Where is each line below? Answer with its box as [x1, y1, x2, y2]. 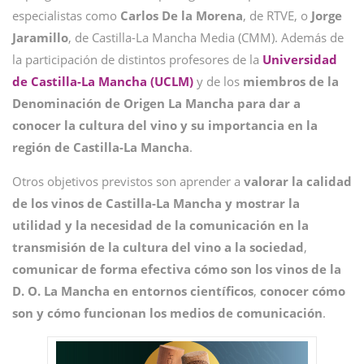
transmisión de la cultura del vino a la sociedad [12, 239, 304, 255]
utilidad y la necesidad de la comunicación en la [12, 217, 309, 233]
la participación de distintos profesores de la [12, 51, 262, 67]
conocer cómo [260, 283, 345, 299]
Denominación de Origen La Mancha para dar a [12, 95, 301, 111]
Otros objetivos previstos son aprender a [12, 173, 244, 189]
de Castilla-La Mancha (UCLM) [12, 73, 193, 89]
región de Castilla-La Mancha [12, 139, 189, 155]
